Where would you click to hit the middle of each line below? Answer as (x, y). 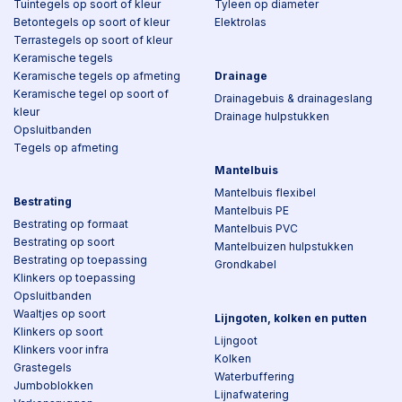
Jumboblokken (53, 385)
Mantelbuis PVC (256, 228)
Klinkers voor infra (61, 350)
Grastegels (43, 367)
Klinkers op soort (58, 332)
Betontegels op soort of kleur (92, 22)
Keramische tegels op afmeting (97, 76)
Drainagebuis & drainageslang (293, 98)
